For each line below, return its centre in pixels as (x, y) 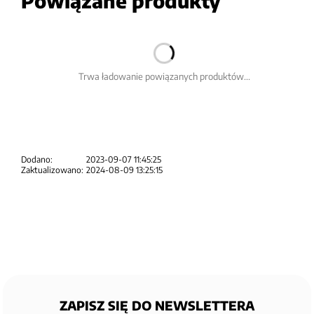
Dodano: (37, 159)
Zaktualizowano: (52, 170)
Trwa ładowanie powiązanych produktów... (164, 76)
